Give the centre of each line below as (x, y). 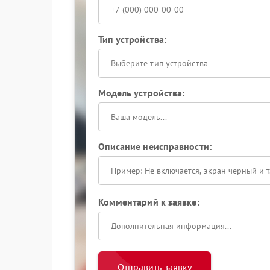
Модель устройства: (141, 93)
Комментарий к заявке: (149, 202)
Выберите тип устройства (159, 63)
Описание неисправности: (155, 146)
